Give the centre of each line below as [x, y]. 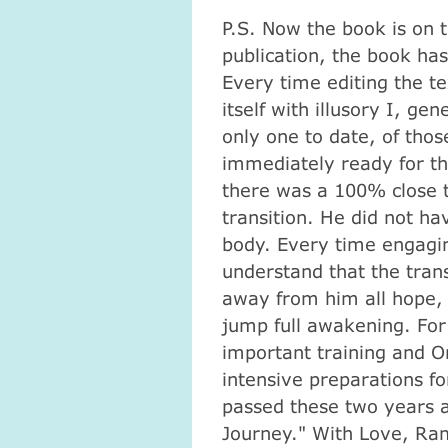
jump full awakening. [319, 324]
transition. [270, 216]
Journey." [266, 432]
